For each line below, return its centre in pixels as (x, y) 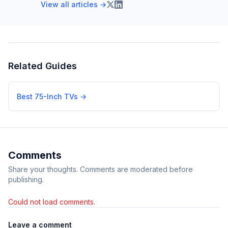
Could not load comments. (52, 202)
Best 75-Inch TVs (47, 96)
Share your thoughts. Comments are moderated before (101, 169)
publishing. (26, 179)
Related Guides (42, 66)
